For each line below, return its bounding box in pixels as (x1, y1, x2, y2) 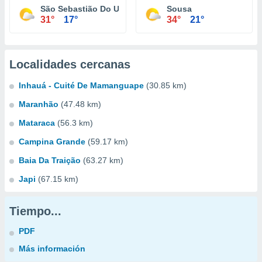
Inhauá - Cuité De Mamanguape (19, 81, 144, 90)
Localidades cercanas (9, 58, 130, 71)
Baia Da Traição (19, 156, 81, 165)
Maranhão (19, 99, 58, 109)
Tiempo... (9, 205, 61, 218)
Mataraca (19, 118, 55, 127)
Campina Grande (19, 137, 85, 146)
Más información (19, 244, 85, 253)
